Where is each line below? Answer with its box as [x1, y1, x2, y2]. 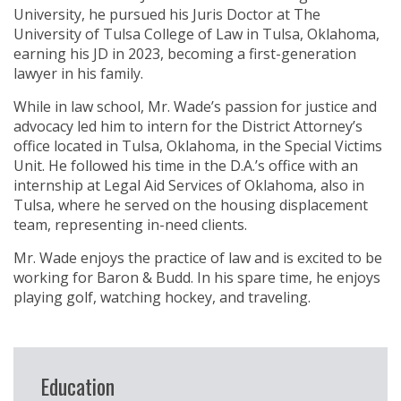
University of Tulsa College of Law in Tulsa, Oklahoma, [13, 24, 380, 45]
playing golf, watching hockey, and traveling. [13, 287, 311, 308]
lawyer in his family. [13, 64, 143, 84]
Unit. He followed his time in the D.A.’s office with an [13, 156, 358, 176]
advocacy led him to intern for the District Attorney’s [13, 116, 363, 137]
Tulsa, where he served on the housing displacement [13, 195, 368, 216]
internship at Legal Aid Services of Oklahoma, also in [13, 175, 364, 196]
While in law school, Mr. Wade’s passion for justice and [13, 97, 377, 117]
